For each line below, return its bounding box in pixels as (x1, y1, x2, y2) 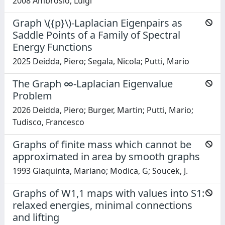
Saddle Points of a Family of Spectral (13, 28, 180, 42)
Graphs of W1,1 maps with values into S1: (13, 186, 204, 200)
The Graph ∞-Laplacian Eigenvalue (13, 76, 173, 90)
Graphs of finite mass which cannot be (13, 137, 191, 151)
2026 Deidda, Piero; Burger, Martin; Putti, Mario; (13, 104, 193, 116)
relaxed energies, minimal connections (13, 198, 192, 212)
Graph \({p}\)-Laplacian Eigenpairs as (13, 16, 182, 30)
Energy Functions (13, 40, 92, 54)
